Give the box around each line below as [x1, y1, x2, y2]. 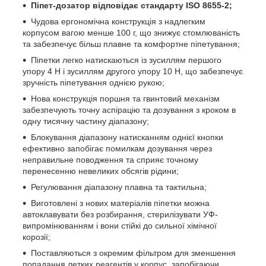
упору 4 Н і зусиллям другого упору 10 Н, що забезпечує [23, 66, 243, 76]
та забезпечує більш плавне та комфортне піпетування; [23, 39, 240, 49]
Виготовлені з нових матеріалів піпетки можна [31, 198, 210, 208]
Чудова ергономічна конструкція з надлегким [31, 16, 205, 26]
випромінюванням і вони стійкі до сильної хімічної [23, 220, 217, 230]
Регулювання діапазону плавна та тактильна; [31, 182, 207, 192]
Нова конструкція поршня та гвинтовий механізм [31, 93, 220, 103]
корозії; [23, 232, 50, 242]
